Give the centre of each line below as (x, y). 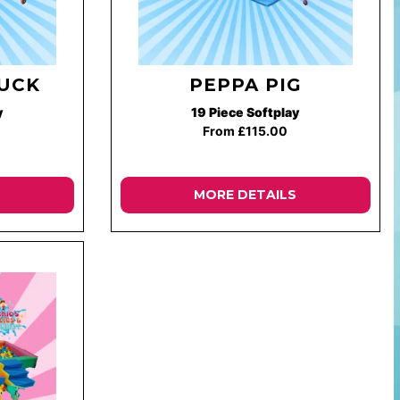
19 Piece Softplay (246, 112)
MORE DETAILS (246, 195)
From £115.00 (246, 131)
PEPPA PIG (245, 85)
